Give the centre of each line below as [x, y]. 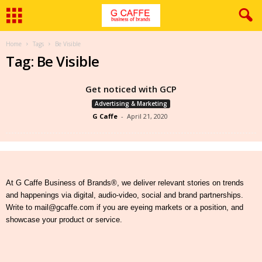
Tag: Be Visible [53, 61]
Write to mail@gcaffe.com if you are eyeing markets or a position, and [125, 207]
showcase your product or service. [64, 220]
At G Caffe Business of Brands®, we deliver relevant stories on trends [125, 183]
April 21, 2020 [147, 116]
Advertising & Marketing [131, 104]
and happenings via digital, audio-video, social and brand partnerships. [125, 195]
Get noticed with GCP [131, 89]
